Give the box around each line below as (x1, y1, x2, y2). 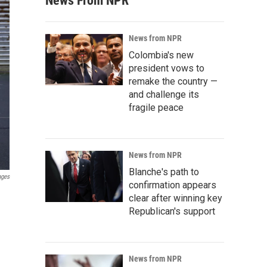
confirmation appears (129, 179, 216, 191)
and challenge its (129, 89, 199, 100)
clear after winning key (129, 193, 222, 204)
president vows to (129, 63, 204, 74)
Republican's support (129, 206, 215, 217)
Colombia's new (129, 49, 194, 61)
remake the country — (129, 76, 218, 87)
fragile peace (129, 102, 184, 113)
